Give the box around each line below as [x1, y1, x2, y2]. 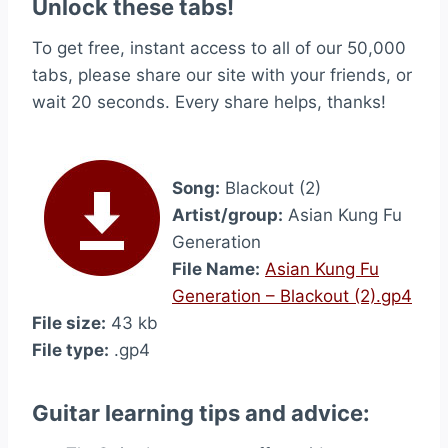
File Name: [172, 259, 260, 279]
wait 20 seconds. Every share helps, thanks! [32, 92, 386, 112]
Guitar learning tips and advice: [32, 400, 370, 426]
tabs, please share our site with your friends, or [32, 65, 412, 85]
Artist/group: [172, 205, 283, 225]
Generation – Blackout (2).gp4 [172, 286, 412, 306]
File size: [32, 313, 106, 333]
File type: [32, 340, 109, 360]
